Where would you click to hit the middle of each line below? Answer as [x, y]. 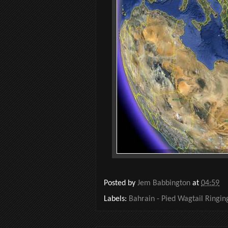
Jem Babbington [165, 183]
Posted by [121, 183]
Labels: [116, 199]
